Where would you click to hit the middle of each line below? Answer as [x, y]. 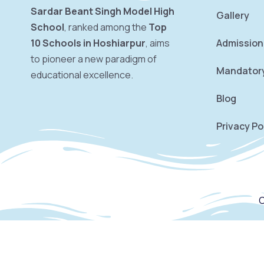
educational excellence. [82, 75]
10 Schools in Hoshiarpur [88, 43]
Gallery [233, 15]
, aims [158, 43]
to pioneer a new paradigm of [94, 59]
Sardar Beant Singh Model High [103, 11]
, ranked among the [106, 27]
